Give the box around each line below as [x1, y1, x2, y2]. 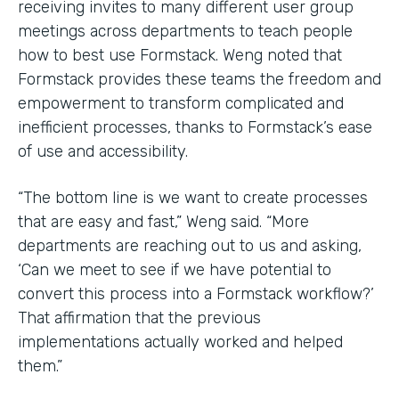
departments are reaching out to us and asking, [18, 235, 362, 256]
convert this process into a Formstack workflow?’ [18, 283, 374, 304]
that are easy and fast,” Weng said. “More [18, 211, 309, 232]
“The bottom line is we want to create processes [18, 187, 368, 208]
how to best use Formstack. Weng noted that [18, 45, 342, 65]
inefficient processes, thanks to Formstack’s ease [18, 117, 372, 137]
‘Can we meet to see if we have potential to [18, 259, 331, 280]
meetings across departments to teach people [18, 20, 353, 41]
